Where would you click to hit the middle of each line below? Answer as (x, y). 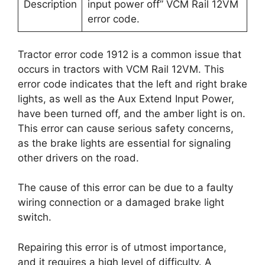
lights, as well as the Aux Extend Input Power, (126, 98)
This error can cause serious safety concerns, (126, 128)
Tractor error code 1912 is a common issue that (130, 54)
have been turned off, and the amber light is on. (132, 113)
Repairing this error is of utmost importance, (122, 247)
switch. (35, 217)
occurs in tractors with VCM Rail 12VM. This (121, 69)
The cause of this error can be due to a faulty (125, 188)
